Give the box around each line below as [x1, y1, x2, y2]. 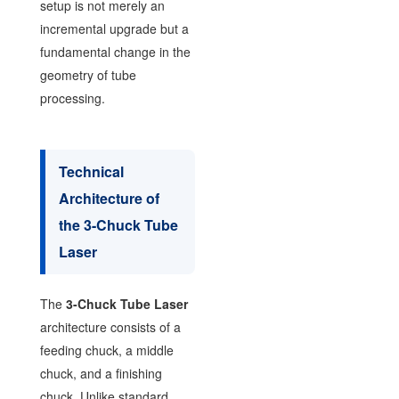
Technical [58, 161, 124, 182]
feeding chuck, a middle [39, 341, 174, 359]
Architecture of [58, 188, 159, 208]
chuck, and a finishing [39, 364, 162, 382]
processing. [39, 89, 105, 107]
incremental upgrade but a [39, 20, 189, 37]
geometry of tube [39, 66, 136, 84]
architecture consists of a [39, 318, 181, 336]
